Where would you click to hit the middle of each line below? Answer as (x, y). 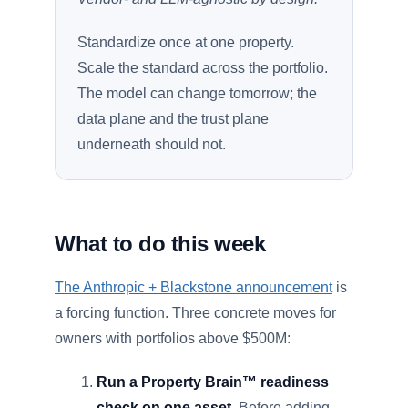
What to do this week (160, 244)
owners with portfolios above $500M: (173, 338)
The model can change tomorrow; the (197, 93)
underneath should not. (152, 144)
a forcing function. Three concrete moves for (195, 313)
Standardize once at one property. (186, 42)
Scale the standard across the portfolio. (203, 68)
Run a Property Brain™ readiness (213, 382)
